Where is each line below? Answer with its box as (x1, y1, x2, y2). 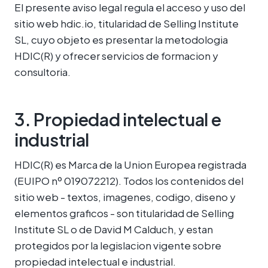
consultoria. (14, 65, 71, 78)
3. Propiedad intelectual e (14, 108, 221, 130)
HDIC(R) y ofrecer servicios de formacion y (14, 49, 218, 62)
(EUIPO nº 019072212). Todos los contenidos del (14, 174, 243, 187)
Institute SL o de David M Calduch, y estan (14, 223, 213, 236)
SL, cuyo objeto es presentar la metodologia (14, 33, 228, 46)
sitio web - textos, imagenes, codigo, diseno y (14, 190, 236, 203)
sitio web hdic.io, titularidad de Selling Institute (14, 17, 239, 30)
